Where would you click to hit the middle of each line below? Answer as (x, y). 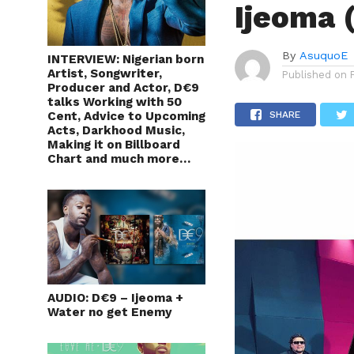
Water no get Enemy (110, 312)
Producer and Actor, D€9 (123, 87)
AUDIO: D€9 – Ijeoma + (115, 298)
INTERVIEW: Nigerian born (126, 59)
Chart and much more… (119, 158)
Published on (315, 74)
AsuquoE (324, 55)
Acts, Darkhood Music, (116, 130)
